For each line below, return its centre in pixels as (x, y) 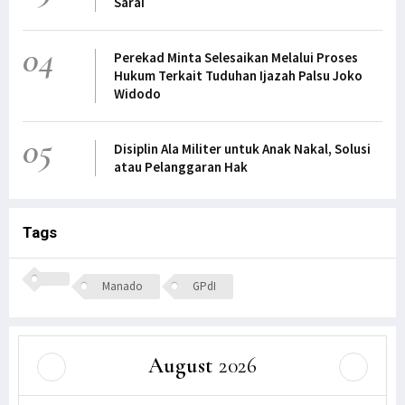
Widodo (137, 94)
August (180, 365)
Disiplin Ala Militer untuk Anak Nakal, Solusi (242, 149)
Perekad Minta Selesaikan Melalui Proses (235, 58)
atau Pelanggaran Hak (180, 167)
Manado (122, 287)
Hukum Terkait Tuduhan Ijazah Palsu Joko (238, 76)
